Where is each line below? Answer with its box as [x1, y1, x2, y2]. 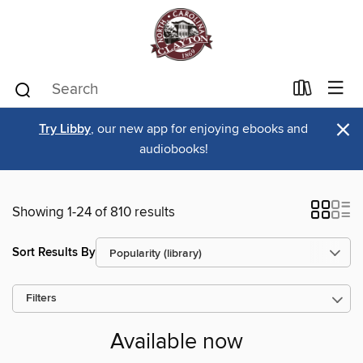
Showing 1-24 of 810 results [12, 203, 175, 221]
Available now [110, 329, 243, 357]
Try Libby [39, 121, 91, 138]
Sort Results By [12, 244, 96, 260]
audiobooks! [139, 141, 208, 157]
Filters [26, 292, 57, 305]
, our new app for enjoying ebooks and [91, 121, 308, 137]
